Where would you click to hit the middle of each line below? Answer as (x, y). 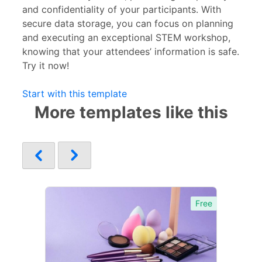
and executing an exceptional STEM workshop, (126, 37)
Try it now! (46, 65)
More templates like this (131, 112)
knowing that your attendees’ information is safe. (131, 51)
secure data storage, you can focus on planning (128, 23)
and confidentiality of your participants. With (122, 9)
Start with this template (75, 93)
